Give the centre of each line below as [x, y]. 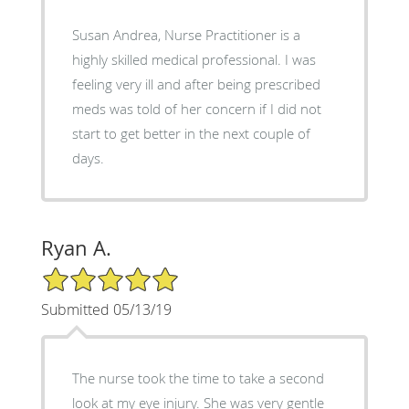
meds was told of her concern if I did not [196, 108]
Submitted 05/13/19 [106, 309]
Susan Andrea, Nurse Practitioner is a [186, 34]
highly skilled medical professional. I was [194, 59]
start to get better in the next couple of [191, 133]
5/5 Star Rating [86, 273]
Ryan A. [76, 247]
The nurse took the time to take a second [198, 378]
